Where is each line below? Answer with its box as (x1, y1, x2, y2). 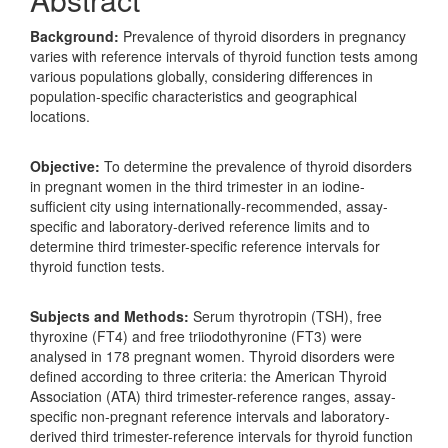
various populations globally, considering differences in (30, 66, 373, 86)
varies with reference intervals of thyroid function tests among (30, 46, 418, 66)
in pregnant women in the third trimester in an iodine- (30, 176, 365, 196)
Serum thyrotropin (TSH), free (193, 306, 382, 326)
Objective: (30, 156, 104, 176)
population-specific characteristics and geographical (30, 86, 357, 106)
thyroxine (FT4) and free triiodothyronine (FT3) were (30, 326, 362, 346)
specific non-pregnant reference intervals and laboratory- (30, 406, 390, 426)
